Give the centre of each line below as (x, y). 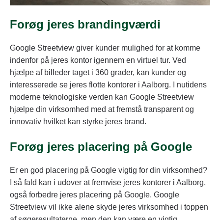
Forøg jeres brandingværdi (85, 24)
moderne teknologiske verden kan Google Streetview (102, 97)
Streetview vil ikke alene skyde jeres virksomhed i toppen (109, 207)
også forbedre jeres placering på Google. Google (95, 194)
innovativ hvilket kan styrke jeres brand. (78, 121)
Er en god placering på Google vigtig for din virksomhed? (109, 170)
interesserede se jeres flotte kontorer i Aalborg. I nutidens (108, 84)
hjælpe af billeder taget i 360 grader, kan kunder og (98, 72)
